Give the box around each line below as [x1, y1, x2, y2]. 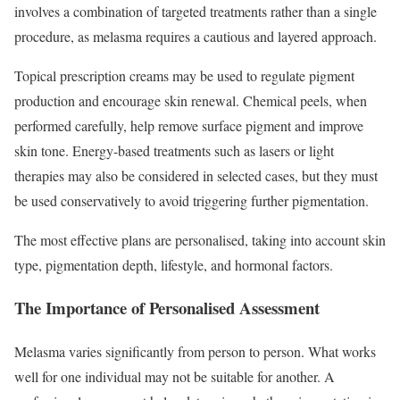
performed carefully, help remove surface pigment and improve [14, 115, 363, 135]
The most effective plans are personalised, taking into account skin [14, 229, 386, 249]
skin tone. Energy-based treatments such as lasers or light [14, 140, 334, 160]
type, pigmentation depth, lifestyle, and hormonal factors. [14, 254, 333, 274]
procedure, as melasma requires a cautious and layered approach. [14, 26, 377, 46]
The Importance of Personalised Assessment [14, 296, 320, 321]
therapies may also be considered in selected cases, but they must [14, 165, 378, 185]
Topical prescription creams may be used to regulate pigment [14, 65, 354, 85]
